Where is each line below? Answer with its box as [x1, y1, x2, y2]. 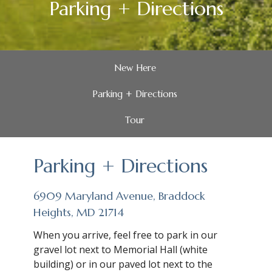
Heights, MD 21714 [33, 205, 124, 220]
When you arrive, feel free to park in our [33, 228, 217, 242]
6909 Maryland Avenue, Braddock [33, 189, 205, 203]
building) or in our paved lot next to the [33, 257, 212, 271]
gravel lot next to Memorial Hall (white [33, 242, 208, 256]
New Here [114, 62, 156, 74]
